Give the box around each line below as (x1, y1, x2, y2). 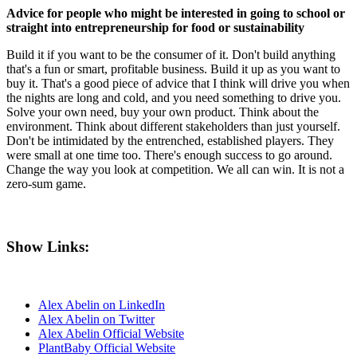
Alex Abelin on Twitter (38, 312, 155, 327)
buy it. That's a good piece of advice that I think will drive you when (6, 76, 350, 90)
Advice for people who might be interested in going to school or (6, 6, 345, 20)
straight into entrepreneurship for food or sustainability (6, 20, 308, 34)
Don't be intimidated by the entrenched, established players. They (6, 133, 334, 147)
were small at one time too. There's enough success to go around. (6, 147, 332, 162)
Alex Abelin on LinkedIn (38, 298, 165, 312)
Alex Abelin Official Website (38, 327, 184, 341)
